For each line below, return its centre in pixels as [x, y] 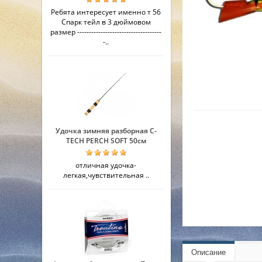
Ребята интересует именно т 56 [106, 12]
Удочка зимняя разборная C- [106, 131]
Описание [208, 252]
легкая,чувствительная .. [106, 175]
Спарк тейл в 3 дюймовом [106, 22]
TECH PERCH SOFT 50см [106, 141]
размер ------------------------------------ [106, 32]
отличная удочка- [106, 165]
